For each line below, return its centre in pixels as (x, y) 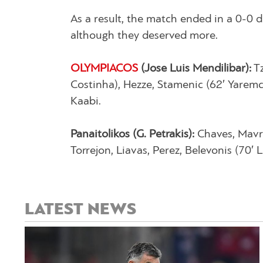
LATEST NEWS (80, 210)
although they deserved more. (144, 36)
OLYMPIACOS (104, 68)
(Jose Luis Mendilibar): (195, 68)
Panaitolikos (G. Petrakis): (132, 134)
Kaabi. (86, 101)
